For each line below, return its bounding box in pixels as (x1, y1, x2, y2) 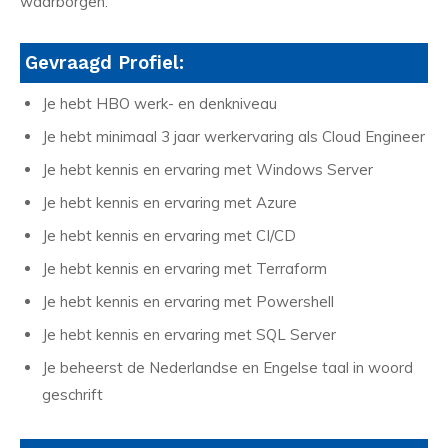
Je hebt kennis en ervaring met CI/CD (42, 225, 296, 245)
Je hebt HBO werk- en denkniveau (42, 93, 277, 113)
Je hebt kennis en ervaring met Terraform (42, 258, 331, 278)
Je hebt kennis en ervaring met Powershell (42, 291, 338, 311)
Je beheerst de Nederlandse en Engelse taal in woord (42, 357, 413, 377)
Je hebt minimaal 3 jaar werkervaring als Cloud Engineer (42, 126, 425, 146)
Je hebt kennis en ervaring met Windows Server (42, 159, 373, 179)
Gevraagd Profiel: (25, 51, 184, 74)
